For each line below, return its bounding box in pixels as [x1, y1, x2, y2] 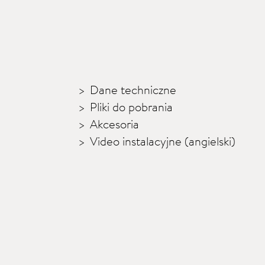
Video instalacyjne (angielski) [90, 132, 235, 150]
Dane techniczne [90, 81, 176, 98]
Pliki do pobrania [90, 98, 173, 115]
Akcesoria [90, 115, 139, 132]
